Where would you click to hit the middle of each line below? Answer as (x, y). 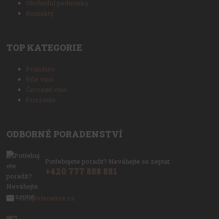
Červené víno (47, 89)
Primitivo (41, 69)
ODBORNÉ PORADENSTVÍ (65, 134)
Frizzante (41, 99)
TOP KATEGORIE (44, 47)
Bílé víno (40, 79)
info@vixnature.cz (46, 198)
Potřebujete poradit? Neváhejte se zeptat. (108, 161)
